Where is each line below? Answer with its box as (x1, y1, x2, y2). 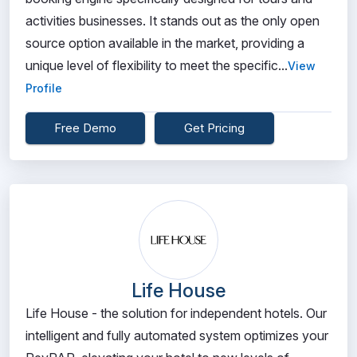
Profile (25, 81, 62, 95)
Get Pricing (184, 120, 245, 135)
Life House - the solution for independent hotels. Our (25, 305, 327, 321)
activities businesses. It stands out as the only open (25, 13, 320, 29)
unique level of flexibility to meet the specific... (25, 57, 288, 73)
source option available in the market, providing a (25, 35, 304, 51)
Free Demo (54, 120, 116, 135)
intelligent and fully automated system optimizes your (25, 328, 328, 343)
